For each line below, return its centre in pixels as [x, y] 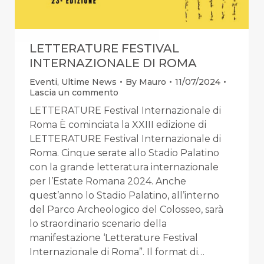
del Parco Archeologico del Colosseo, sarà [126, 209]
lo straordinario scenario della [98, 223]
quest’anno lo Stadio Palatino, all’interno [124, 195]
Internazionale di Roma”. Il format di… [117, 252]
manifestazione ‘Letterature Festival [114, 237]
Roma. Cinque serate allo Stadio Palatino [124, 153]
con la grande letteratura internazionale [124, 167]
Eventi [43, 82]
